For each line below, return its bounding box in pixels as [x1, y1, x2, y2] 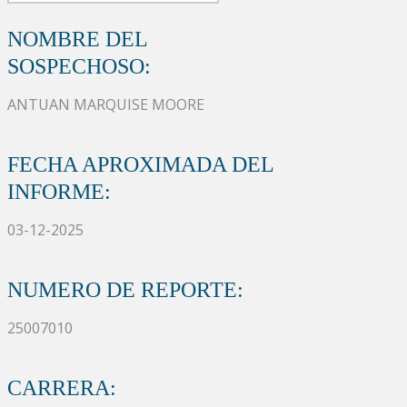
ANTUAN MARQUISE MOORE [7, 94, 204, 114]
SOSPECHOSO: [7, 54, 151, 78]
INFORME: [7, 179, 111, 203]
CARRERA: [7, 375, 116, 400]
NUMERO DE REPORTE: [7, 277, 243, 302]
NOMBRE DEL [7, 26, 147, 51]
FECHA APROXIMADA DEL [7, 152, 273, 176]
